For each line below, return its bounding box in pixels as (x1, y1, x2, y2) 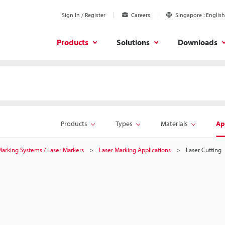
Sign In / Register (62, 11, 105, 19)
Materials (161, 119, 188, 128)
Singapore (175, 11, 202, 19)
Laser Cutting (186, 146, 221, 154)
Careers (131, 11, 150, 19)
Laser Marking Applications (99, 146, 171, 154)
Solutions (117, 37, 150, 47)
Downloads (178, 37, 217, 47)
